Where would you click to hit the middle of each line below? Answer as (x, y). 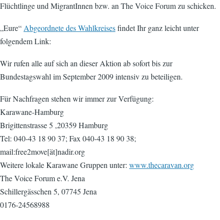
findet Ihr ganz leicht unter (157, 28)
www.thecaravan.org (162, 165)
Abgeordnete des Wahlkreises (69, 28)
